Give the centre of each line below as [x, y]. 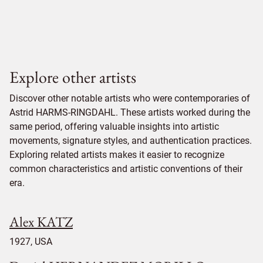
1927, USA [31, 241]
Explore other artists [73, 77]
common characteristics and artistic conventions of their [126, 168]
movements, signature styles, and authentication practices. [131, 140]
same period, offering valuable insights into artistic [114, 126]
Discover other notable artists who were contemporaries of [130, 98]
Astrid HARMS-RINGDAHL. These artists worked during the [130, 112]
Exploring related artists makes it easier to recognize [117, 154]
